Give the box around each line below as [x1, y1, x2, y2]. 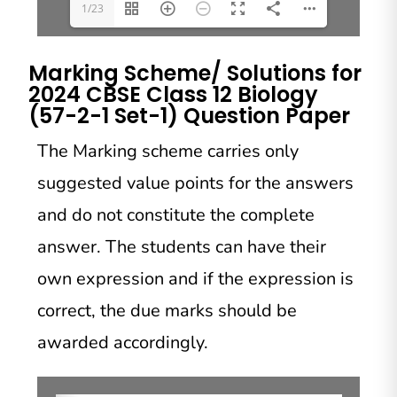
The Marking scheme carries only [37, 139, 300, 164]
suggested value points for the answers [37, 171, 354, 196]
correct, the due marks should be [37, 299, 298, 323]
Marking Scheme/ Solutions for [28, 58, 362, 89]
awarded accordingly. [37, 331, 209, 355]
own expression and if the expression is [37, 267, 354, 292]
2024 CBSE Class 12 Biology [28, 80, 319, 110]
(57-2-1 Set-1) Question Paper [28, 101, 351, 131]
